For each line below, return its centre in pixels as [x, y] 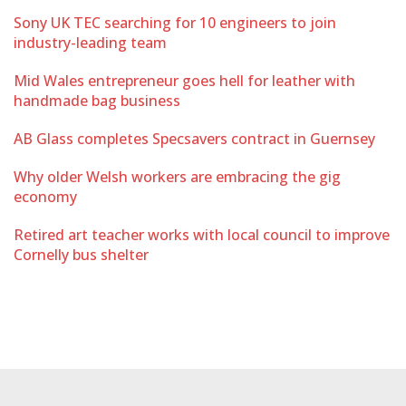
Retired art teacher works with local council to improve [202, 235]
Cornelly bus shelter [81, 255]
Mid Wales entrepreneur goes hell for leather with [184, 81]
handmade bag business [97, 101]
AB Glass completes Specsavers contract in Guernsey [194, 139]
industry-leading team [90, 43]
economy [45, 197]
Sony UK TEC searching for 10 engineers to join [175, 23]
